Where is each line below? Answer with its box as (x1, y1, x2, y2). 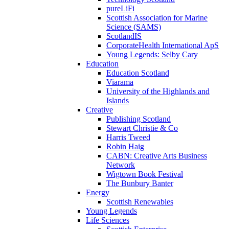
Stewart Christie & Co (106, 123, 178, 132)
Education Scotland (106, 68, 169, 77)
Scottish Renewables (106, 197, 173, 206)
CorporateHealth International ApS (106, 40, 219, 50)
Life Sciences (86, 215, 129, 224)
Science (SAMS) (106, 22, 161, 31)
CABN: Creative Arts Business (106, 151, 207, 160)
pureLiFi (106, 4, 134, 13)
